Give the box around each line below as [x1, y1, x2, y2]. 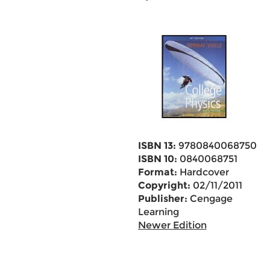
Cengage [187, 193, 233, 204]
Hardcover [177, 166, 229, 178]
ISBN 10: [137, 153, 177, 165]
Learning [137, 206, 179, 218]
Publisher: [137, 193, 187, 204]
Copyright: [137, 180, 190, 191]
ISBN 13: [137, 140, 176, 151]
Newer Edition [137, 219, 207, 231]
